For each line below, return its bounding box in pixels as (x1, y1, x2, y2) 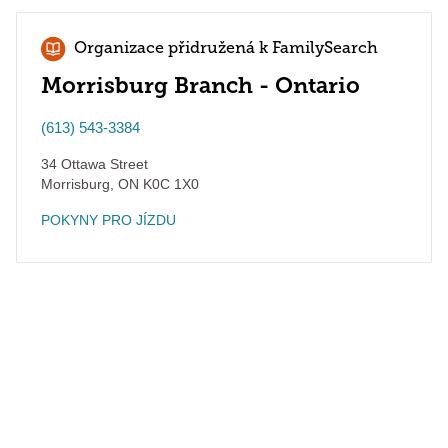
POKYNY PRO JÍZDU (41, 212, 176, 228)
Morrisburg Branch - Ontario (41, 72, 360, 99)
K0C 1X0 (139, 176, 199, 192)
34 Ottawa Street (41, 156, 148, 172)
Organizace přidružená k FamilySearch (74, 41, 378, 57)
